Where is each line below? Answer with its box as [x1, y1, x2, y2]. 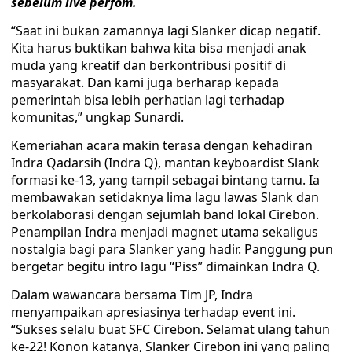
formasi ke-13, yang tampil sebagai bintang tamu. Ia [11, 171, 320, 189]
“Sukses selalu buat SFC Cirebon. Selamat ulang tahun [11, 321, 330, 338]
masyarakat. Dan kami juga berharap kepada [11, 74, 279, 91]
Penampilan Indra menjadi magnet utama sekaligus [11, 223, 318, 240]
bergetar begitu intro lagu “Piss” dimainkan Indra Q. [11, 258, 320, 275]
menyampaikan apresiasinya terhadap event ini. [11, 303, 295, 321]
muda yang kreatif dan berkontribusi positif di [11, 57, 286, 74]
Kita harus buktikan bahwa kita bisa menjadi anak [11, 39, 306, 57]
